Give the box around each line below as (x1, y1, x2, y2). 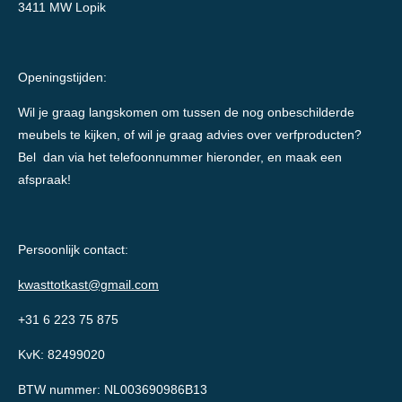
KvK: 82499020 (18, 347, 105, 363)
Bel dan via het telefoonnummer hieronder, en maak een (18, 150, 342, 165)
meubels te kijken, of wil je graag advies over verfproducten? (18, 127, 362, 143)
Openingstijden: (18, 70, 107, 85)
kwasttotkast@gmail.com (18, 277, 159, 293)
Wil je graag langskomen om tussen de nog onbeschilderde (18, 105, 354, 120)
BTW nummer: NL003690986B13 (18, 382, 207, 398)
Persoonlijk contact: (18, 242, 128, 258)
